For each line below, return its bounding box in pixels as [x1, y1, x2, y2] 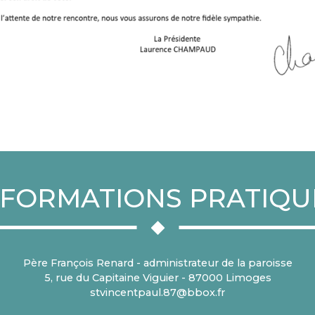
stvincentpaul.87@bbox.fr [90, 286, 225, 299]
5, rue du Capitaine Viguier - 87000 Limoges [44, 271, 271, 284]
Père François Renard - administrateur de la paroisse [22, 257, 292, 269]
